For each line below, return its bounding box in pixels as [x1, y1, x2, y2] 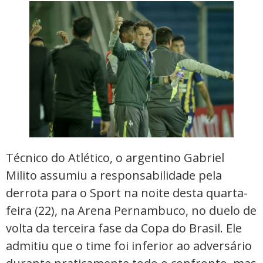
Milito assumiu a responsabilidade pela [6, 167, 222, 183]
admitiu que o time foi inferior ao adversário [6, 237, 252, 254]
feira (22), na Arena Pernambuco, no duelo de [6, 202, 257, 218]
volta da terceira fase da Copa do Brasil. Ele [6, 220, 242, 236]
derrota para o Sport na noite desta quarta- [6, 184, 248, 201]
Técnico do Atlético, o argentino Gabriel [6, 149, 224, 166]
